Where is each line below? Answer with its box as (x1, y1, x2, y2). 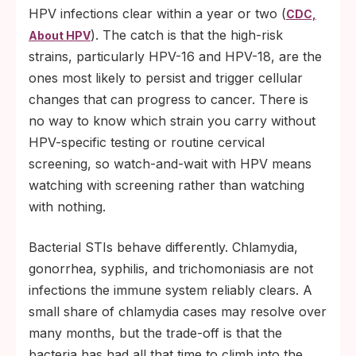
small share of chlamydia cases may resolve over (29, 304, 327, 319)
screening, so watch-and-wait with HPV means (29, 156, 311, 172)
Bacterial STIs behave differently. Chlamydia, (29, 239, 298, 255)
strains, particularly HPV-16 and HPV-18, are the (29, 48, 322, 64)
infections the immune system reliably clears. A (29, 282, 312, 298)
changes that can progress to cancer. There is (29, 91, 308, 107)
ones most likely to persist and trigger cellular (29, 70, 303, 86)
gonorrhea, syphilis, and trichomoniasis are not (29, 261, 313, 277)
